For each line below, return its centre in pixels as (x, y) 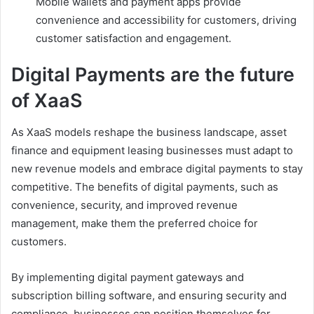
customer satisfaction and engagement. (134, 39)
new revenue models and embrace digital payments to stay (157, 168)
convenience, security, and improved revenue (124, 205)
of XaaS (47, 101)
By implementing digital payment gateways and (128, 277)
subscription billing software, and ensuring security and (149, 295)
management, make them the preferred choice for (135, 223)
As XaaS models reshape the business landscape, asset (149, 132)
